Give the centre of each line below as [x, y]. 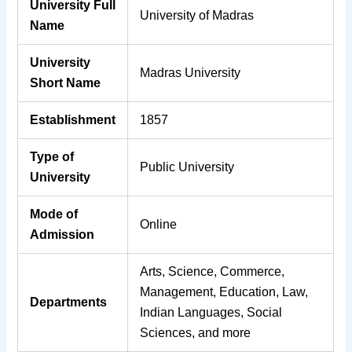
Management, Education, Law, [224, 292]
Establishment [73, 120]
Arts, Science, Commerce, [213, 272]
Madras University [191, 73]
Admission [62, 235]
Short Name [66, 83]
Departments [69, 302]
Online [159, 225]
